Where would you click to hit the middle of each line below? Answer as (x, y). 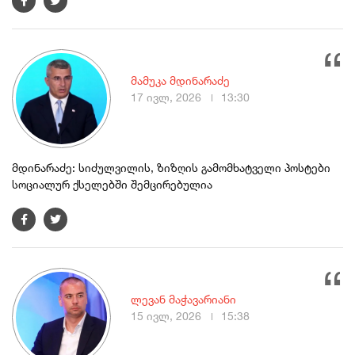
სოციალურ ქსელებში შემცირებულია (112, 185)
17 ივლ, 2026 (168, 97)
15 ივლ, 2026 (168, 316)
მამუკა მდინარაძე (180, 81)
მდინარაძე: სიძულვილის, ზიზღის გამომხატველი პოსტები (171, 168)
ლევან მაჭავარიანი (183, 300)
